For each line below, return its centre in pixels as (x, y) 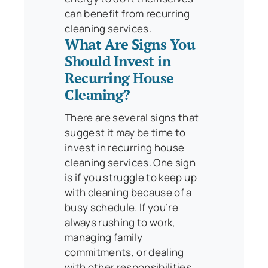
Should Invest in (118, 61)
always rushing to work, (120, 222)
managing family (104, 237)
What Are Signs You (130, 44)
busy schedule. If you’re (122, 207)
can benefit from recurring (127, 13)
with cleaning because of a (128, 192)
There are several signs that (132, 117)
